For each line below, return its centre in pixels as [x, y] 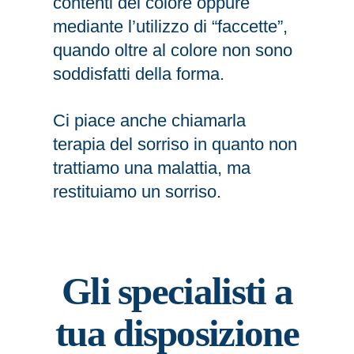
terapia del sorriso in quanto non [175, 144]
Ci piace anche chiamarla [150, 120]
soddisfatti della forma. [139, 73]
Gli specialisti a [177, 292]
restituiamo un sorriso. [137, 191]
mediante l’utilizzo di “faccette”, [171, 26]
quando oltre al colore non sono [173, 50]
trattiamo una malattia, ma [152, 168]
